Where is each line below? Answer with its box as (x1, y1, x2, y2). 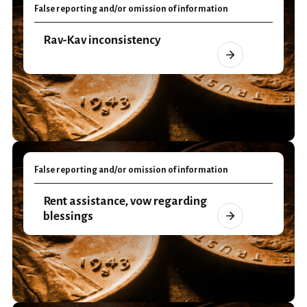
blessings (43, 210, 93, 223)
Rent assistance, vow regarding (43, 195, 207, 208)
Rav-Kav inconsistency (43, 34, 161, 47)
